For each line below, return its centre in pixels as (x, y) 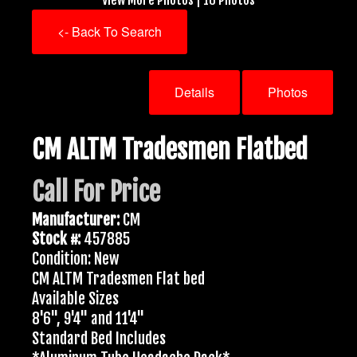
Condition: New (75, 259)
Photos (288, 92)
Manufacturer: (76, 220)
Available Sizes (75, 299)
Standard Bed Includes (99, 338)
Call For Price (96, 192)
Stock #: (56, 239)
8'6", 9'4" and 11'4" (88, 319)
